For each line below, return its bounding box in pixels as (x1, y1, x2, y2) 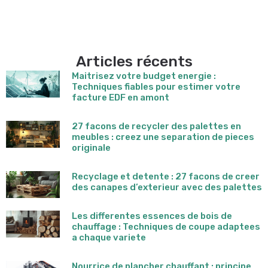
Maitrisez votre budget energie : (72, 70, 216, 81)
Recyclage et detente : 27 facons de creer (72, 170, 260, 182)
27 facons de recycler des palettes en (72, 120, 241, 132)
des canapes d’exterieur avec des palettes (72, 181, 262, 193)
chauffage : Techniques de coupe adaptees (72, 221, 260, 232)
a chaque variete (72, 232, 146, 243)
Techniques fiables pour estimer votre (72, 81, 240, 92)
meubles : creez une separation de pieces (72, 131, 254, 142)
